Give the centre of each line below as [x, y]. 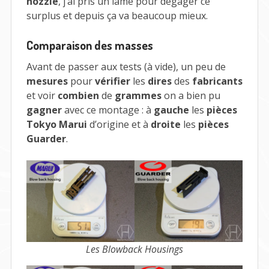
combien [78, 96]
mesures [47, 81]
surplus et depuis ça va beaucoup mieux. [117, 16]
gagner [44, 110]
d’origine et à [119, 125]
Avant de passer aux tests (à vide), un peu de [126, 67]
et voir [42, 96]
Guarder [46, 139]
